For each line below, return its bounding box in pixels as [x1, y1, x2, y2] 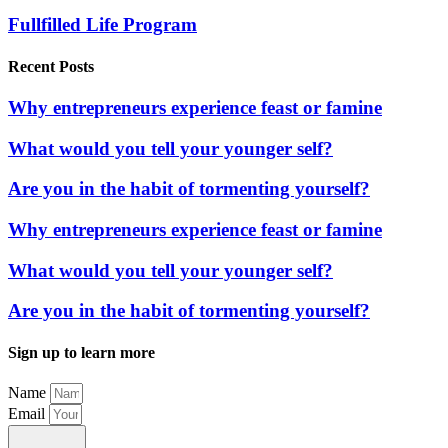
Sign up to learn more [8, 343, 155, 361]
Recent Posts [8, 57, 94, 75]
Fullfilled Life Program [8, 14, 197, 36]
